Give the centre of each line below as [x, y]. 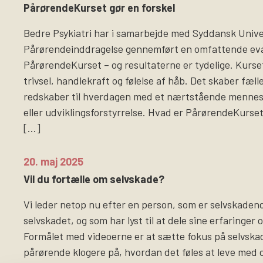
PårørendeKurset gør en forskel [99, 8]
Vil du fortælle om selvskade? [94, 179]
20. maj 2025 [53, 162]
